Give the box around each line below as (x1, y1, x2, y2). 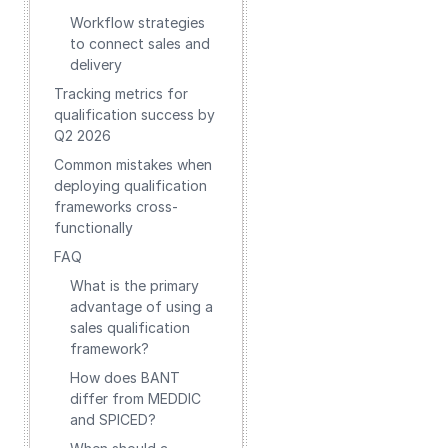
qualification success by (54, 106, 215, 123)
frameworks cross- (54, 198, 178, 215)
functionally (54, 219, 133, 236)
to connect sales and (70, 35, 210, 52)
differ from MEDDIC (70, 390, 201, 407)
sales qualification (70, 319, 190, 336)
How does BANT (70, 369, 180, 386)
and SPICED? (70, 411, 156, 428)
